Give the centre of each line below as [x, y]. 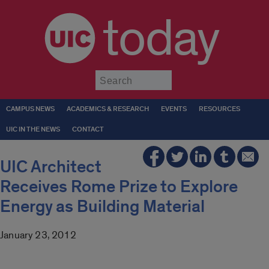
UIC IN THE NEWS [33, 129]
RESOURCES [219, 109]
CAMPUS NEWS [30, 109]
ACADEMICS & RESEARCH [108, 109]
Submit [187, 75]
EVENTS [174, 109]
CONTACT [88, 129]
